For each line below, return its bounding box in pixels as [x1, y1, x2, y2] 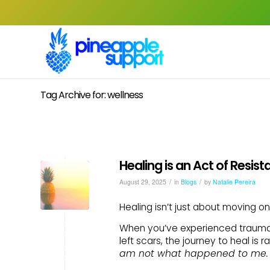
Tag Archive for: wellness [40, 88, 143, 102]
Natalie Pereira [213, 177, 256, 186]
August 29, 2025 [119, 177, 166, 186]
